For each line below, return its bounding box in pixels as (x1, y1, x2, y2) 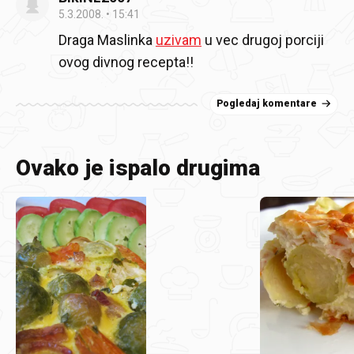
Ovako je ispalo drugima (16, 155, 260, 181)
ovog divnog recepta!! (58, 54, 194, 70)
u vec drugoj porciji (201, 32, 324, 48)
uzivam (156, 32, 201, 48)
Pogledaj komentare (217, 98, 317, 109)
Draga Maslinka (58, 32, 156, 48)
